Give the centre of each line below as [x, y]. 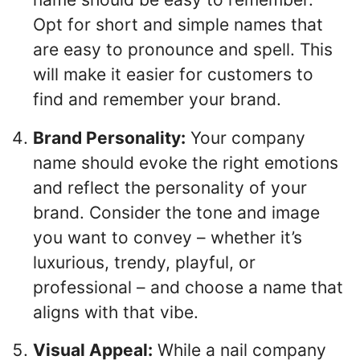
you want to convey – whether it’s [168, 237]
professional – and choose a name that [188, 287]
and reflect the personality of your [170, 187]
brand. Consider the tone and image [176, 212]
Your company [245, 137]
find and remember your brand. [157, 99]
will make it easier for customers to [173, 74]
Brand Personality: [109, 137]
